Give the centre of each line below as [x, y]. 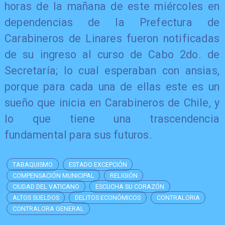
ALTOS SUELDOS [36, 197]
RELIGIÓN [124, 176]
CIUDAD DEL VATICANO [46, 187]
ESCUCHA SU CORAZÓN [130, 187]
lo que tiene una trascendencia [112, 119]
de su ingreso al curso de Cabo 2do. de [112, 54]
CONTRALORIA [178, 197]
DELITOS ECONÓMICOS [108, 197]
